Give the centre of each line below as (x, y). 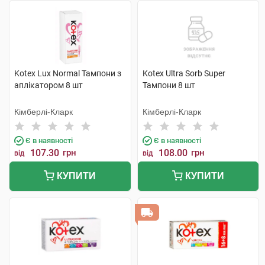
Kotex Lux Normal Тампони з (68, 73)
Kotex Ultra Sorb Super (184, 73)
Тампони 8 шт (169, 85)
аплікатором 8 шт (49, 85)
